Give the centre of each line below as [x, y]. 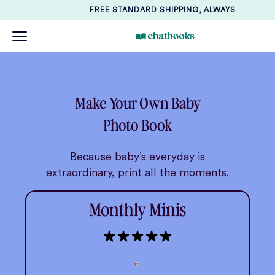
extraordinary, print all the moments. [137, 172]
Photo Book [137, 125]
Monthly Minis [137, 210]
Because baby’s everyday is [137, 156]
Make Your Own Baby [137, 103]
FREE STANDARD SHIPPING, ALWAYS [162, 10]
